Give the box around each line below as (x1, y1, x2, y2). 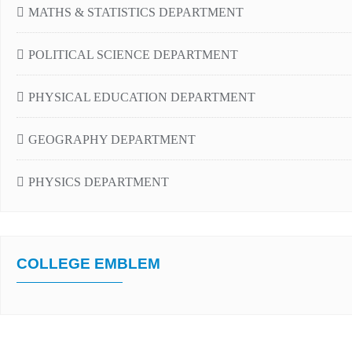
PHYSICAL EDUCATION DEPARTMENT (28, 90, 255, 104)
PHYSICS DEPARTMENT (28, 175, 169, 189)
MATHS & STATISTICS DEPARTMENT (28, 5, 244, 19)
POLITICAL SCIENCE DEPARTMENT (28, 48, 238, 61)
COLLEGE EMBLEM (16, 255, 160, 272)
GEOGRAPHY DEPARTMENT (28, 133, 196, 146)
